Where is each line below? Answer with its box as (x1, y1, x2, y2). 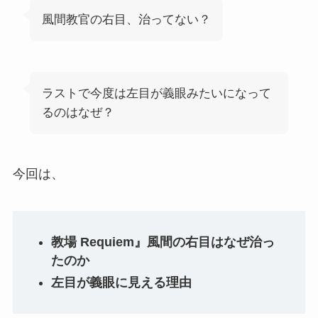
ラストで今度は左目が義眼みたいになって (41, 87, 271, 101)
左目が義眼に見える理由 (50, 275, 192, 290)
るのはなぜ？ (41, 106, 114, 120)
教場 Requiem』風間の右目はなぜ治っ (50, 235, 275, 250)
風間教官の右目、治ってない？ (41, 12, 211, 26)
